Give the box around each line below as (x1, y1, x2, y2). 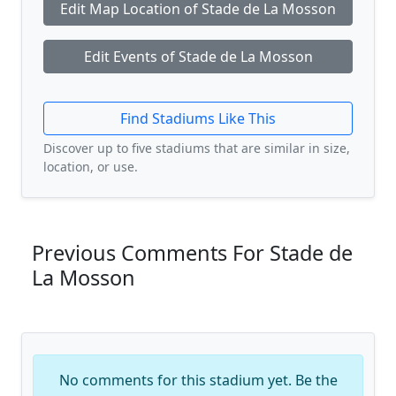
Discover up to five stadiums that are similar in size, (43, 140, 350, 156)
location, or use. (43, 158, 138, 175)
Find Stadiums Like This (120, 109, 276, 128)
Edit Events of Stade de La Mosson (83, 47, 313, 66)
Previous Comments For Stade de (32, 239, 353, 267)
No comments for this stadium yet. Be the (58, 370, 338, 390)
